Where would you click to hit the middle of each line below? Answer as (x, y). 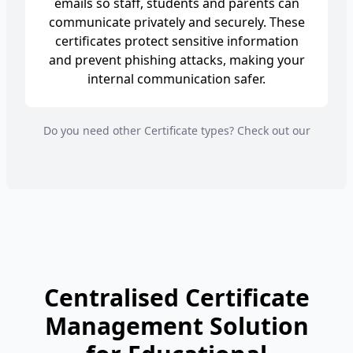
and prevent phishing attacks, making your (176, 60)
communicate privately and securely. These (176, 22)
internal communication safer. (176, 79)
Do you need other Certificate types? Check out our (176, 130)
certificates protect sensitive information (176, 41)
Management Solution (176, 326)
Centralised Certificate (176, 297)
